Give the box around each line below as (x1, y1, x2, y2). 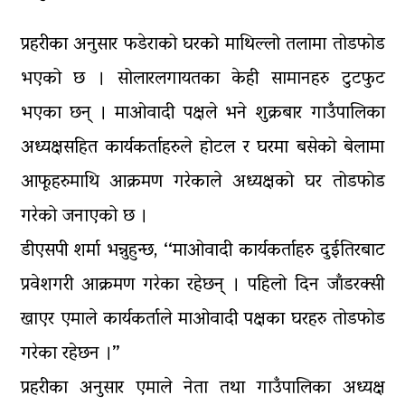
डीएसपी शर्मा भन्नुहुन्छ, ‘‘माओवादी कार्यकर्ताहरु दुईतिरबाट (20, 233, 385, 268)
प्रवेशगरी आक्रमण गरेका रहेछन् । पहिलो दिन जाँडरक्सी (20, 268, 385, 303)
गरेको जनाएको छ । (20, 199, 147, 234)
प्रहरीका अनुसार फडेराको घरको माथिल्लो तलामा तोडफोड (20, 27, 385, 62)
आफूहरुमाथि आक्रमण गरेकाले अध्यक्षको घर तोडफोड (20, 165, 385, 200)
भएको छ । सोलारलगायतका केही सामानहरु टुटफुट (20, 61, 385, 97)
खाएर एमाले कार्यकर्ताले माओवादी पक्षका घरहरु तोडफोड (20, 302, 385, 337)
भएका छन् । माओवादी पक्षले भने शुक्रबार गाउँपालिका (20, 96, 385, 131)
